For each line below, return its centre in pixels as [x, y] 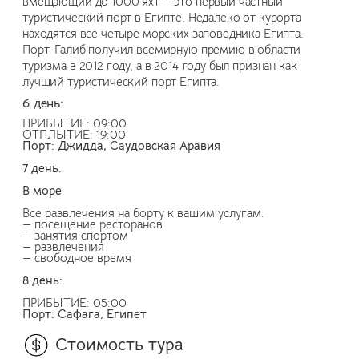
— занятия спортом [75, 235]
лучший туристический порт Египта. [121, 81]
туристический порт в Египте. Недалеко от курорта [162, 17]
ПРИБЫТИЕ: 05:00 [75, 303]
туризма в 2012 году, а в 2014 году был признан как [160, 65]
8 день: [42, 280]
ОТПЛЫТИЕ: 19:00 [74, 134]
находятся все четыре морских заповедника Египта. [165, 33]
